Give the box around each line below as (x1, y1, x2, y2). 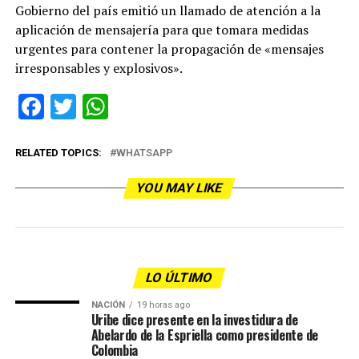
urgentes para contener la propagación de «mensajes (14, 40, 324, 58)
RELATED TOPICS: (14, 147, 102, 159)
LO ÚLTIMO (144, 270, 216, 285)
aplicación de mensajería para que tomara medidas (14, 21, 309, 38)
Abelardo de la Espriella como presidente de (91, 325, 318, 345)
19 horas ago (136, 300, 190, 310)
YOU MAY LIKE (135, 180, 225, 196)
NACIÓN (91, 300, 125, 310)
